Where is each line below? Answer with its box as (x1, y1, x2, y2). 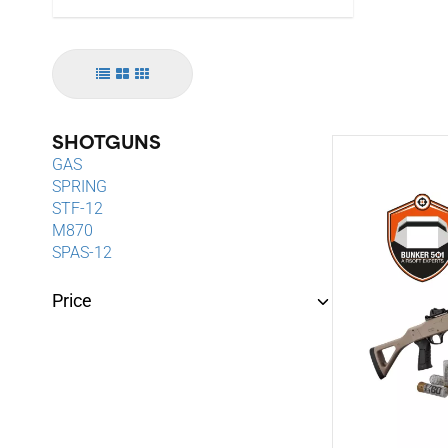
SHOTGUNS (52, 135, 161, 155)
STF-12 (52, 199, 103, 219)
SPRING (52, 177, 107, 197)
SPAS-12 (52, 243, 112, 263)
